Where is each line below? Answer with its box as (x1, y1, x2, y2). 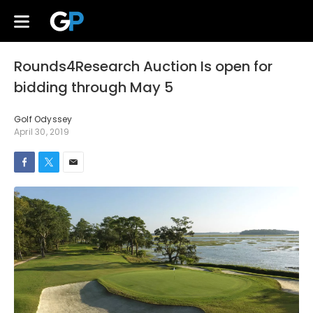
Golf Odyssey (14, 113, 73, 125)
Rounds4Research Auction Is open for (14, 57, 272, 76)
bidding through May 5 (14, 78, 173, 97)
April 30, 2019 (14, 126, 69, 138)
